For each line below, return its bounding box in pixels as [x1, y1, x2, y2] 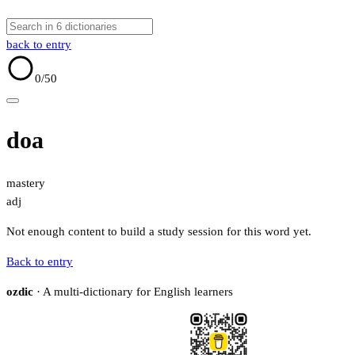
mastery [6, 177, 45, 190]
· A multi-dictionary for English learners [33, 285, 233, 299]
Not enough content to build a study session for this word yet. [6, 225, 311, 239]
